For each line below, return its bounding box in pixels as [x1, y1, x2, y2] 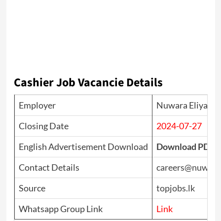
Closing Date [18, 120, 69, 132]
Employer [18, 100, 56, 111]
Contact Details [18, 162, 79, 173]
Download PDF [156, 141, 215, 152]
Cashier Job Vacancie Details [13, 74, 163, 92]
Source [18, 183, 45, 194]
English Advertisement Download [18, 141, 148, 152]
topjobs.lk [156, 183, 195, 194]
